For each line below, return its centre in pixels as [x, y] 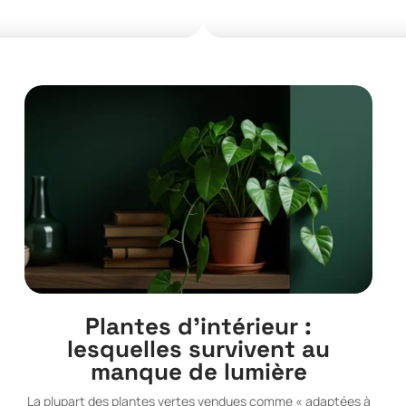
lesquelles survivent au [199, 349]
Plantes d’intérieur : [199, 327]
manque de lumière [198, 372]
